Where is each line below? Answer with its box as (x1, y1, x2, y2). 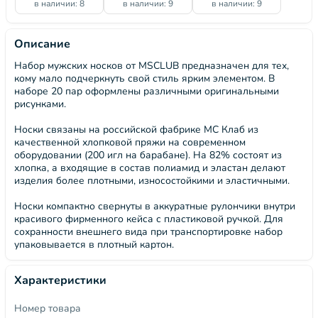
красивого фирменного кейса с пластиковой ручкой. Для (14, 212, 283, 226)
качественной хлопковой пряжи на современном (14, 136, 246, 149)
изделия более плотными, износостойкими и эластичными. (14, 174, 290, 187)
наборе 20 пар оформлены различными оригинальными (14, 84, 279, 98)
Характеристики (14, 273, 106, 288)
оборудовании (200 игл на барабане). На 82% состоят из (14, 148, 282, 162)
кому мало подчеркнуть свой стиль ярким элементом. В (14, 72, 275, 85)
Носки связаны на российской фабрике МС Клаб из (14, 123, 258, 136)
